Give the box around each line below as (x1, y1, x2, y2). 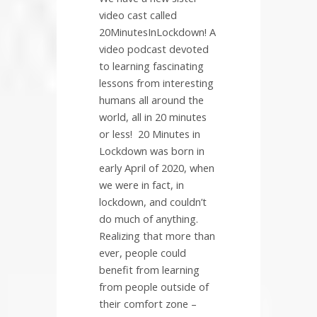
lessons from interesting (99, 75, 214, 90)
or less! (99, 126, 132, 141)
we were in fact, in (99, 177, 184, 192)
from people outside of (99, 279, 209, 294)
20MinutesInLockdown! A (99, 24, 216, 39)
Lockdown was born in (99, 143, 204, 158)
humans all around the (99, 92, 204, 107)
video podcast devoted (99, 41, 209, 56)
